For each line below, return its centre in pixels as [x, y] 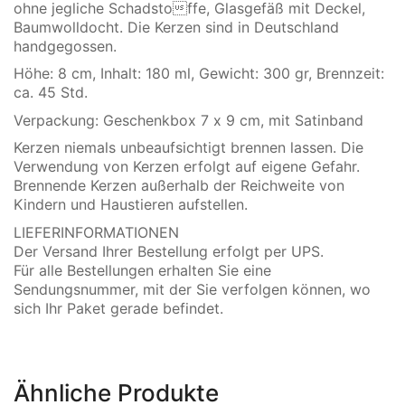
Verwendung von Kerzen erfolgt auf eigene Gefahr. [187, 166]
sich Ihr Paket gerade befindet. [118, 308]
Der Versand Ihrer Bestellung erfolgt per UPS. [169, 251]
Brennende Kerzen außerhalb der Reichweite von [179, 185]
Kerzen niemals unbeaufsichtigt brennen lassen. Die [188, 147]
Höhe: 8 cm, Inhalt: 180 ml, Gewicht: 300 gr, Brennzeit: [199, 73]
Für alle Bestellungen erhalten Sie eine [142, 270]
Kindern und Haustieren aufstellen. [131, 204]
